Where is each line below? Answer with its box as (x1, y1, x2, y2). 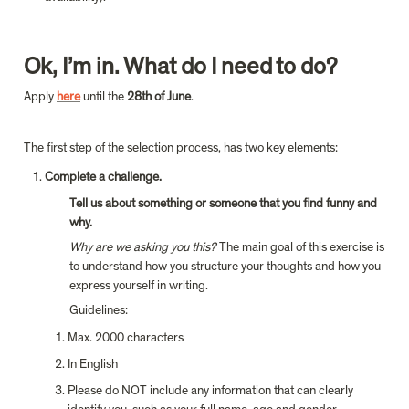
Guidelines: (69, 304, 128, 318)
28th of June (127, 90, 191, 104)
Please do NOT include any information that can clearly (68, 384, 353, 398)
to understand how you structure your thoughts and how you (69, 260, 381, 274)
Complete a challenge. (45, 171, 162, 184)
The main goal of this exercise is (216, 241, 384, 255)
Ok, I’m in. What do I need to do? (24, 55, 337, 79)
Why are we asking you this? (69, 241, 216, 255)
